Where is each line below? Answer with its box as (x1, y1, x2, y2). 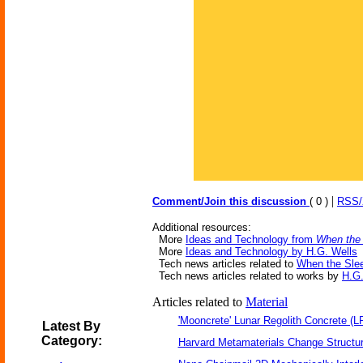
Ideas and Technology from (186, 233, 316, 246)
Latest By (42, 319, 100, 333)
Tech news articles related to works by (152, 270, 342, 282)
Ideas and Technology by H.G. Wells (186, 246, 357, 258)
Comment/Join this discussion (152, 195, 310, 207)
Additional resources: (152, 221, 251, 233)
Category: (41, 334, 102, 348)
